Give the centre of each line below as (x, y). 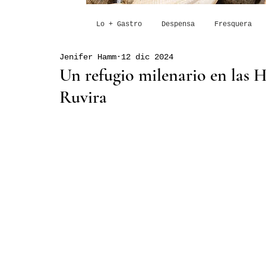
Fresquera (233, 24)
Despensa (178, 24)
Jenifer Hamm (88, 57)
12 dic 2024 (147, 57)
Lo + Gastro (119, 24)
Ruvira (83, 97)
